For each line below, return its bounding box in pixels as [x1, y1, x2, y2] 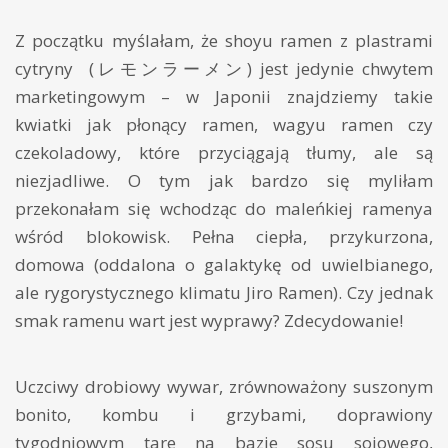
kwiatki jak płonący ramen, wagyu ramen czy [15, 112, 433, 136]
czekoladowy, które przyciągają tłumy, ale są [15, 140, 433, 164]
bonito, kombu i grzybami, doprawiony [15, 402, 433, 426]
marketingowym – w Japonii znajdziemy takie [15, 84, 433, 108]
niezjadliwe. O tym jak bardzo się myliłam [15, 168, 433, 192]
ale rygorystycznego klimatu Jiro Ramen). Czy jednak [15, 280, 433, 304]
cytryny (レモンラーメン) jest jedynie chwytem [15, 56, 433, 80]
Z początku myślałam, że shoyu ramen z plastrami [15, 28, 433, 52]
